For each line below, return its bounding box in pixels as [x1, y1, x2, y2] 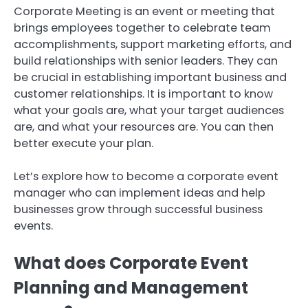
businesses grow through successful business [14, 201, 263, 218]
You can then [201, 119, 274, 135]
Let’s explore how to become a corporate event [14, 168, 278, 185]
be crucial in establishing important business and [14, 69, 287, 86]
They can [227, 53, 278, 69]
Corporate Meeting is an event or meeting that [14, 3, 275, 20]
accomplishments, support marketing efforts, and [14, 36, 291, 53]
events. [14, 218, 53, 234]
